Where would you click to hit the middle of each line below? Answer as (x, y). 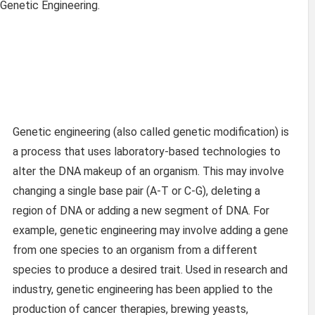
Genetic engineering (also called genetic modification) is (151, 131)
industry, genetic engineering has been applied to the (143, 289)
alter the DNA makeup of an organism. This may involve (148, 171)
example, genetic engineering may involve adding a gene (150, 230)
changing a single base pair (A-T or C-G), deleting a (136, 191)
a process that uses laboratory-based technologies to (147, 151)
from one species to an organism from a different (135, 250)
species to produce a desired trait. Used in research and (150, 269)
